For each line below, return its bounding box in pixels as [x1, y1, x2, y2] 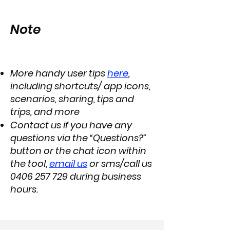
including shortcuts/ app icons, [10, 80, 150, 92]
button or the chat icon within [10, 144, 146, 157]
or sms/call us [89, 157, 152, 170]
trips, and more [10, 105, 80, 118]
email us [49, 157, 87, 170]
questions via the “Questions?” [10, 131, 146, 144]
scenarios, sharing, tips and [10, 92, 134, 105]
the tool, [10, 157, 49, 170]
